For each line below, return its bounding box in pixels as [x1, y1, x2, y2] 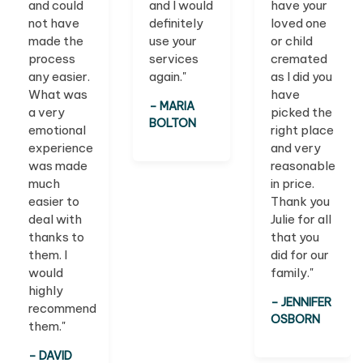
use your [149, 33, 198, 49]
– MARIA [149, 99, 195, 114]
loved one [270, 15, 327, 32]
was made [28, 158, 88, 174]
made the [28, 33, 83, 49]
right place [270, 122, 334, 139]
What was [28, 87, 88, 103]
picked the [270, 105, 332, 121]
